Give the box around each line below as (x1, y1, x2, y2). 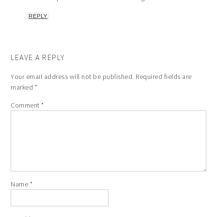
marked (11, 83, 35, 92)
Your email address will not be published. (11, 72, 134, 81)
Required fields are (136, 72, 192, 81)
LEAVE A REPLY (11, 52, 65, 62)
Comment (11, 101, 42, 109)
